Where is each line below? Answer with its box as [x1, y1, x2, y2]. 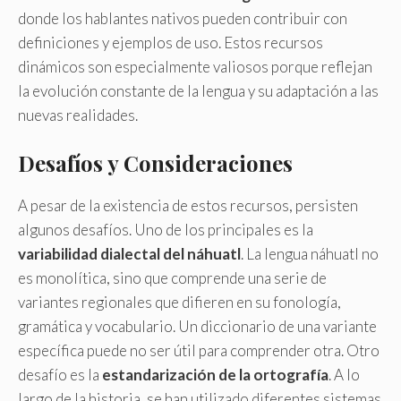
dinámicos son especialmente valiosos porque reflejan [18, 57, 372, 76]
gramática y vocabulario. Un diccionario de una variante [18, 316, 377, 336]
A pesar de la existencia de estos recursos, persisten [18, 195, 358, 215]
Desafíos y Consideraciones [18, 148, 293, 177]
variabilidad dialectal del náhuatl [18, 243, 241, 263]
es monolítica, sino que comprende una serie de [18, 268, 327, 287]
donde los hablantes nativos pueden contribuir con [18, 9, 347, 28]
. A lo [328, 364, 360, 384]
